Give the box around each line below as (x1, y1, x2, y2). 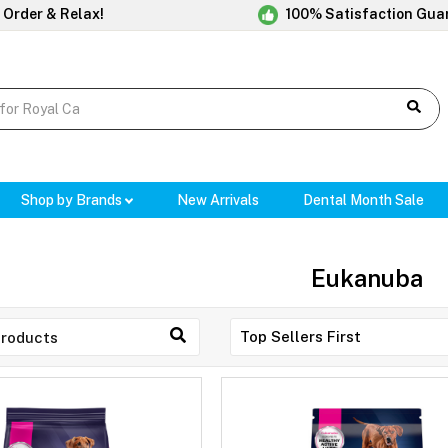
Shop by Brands (20, 192, 125, 209)
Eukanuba (311, 264, 423, 293)
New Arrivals (177, 192, 260, 209)
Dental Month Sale (303, 192, 425, 209)
